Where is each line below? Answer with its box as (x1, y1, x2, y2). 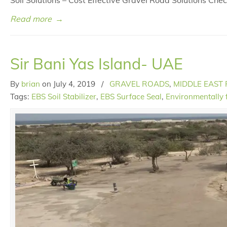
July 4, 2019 (53, 79, 95, 89)
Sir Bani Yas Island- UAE (10, 54, 183, 74)
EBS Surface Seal (100, 92, 162, 102)
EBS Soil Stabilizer (31, 92, 96, 102)
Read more (10, 14, 52, 24)
